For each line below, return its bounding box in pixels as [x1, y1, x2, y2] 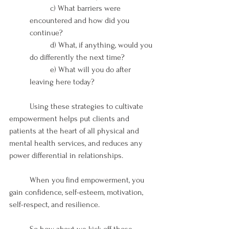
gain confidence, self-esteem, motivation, [9, 187, 145, 197]
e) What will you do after [30, 64, 50, 74]
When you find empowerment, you [9, 175, 30, 185]
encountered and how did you [30, 15, 131, 25]
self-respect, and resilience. [9, 199, 102, 209]
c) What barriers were [30, 3, 50, 13]
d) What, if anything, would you [30, 40, 50, 50]
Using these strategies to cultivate [9, 101, 30, 111]
